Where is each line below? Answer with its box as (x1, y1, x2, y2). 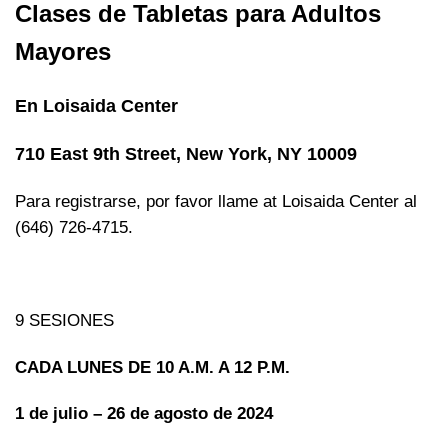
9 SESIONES (15, 310, 114, 330)
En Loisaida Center (15, 95, 178, 116)
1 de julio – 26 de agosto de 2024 (15, 404, 273, 424)
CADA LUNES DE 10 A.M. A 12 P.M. (15, 357, 290, 377)
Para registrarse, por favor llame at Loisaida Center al (15, 192, 417, 212)
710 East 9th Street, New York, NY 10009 (15, 144, 357, 165)
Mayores (15, 37, 111, 65)
